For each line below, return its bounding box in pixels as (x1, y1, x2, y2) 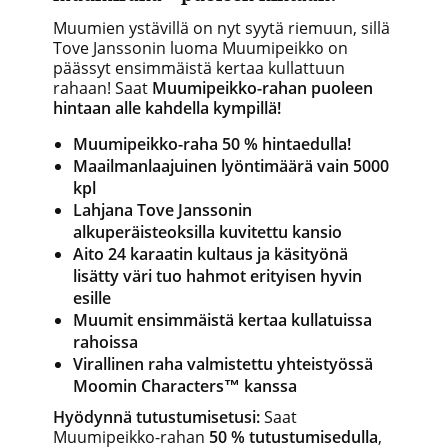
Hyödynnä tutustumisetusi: (53, 406, 264, 429)
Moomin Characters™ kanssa (73, 375, 297, 398)
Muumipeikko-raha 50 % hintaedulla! (73, 133, 351, 156)
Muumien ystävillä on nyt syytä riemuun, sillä (53, 17, 390, 40)
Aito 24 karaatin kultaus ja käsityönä (73, 243, 348, 266)
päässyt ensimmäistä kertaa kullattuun (53, 57, 345, 80)
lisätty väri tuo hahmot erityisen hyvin (73, 265, 362, 288)
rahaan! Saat (53, 77, 148, 100)
